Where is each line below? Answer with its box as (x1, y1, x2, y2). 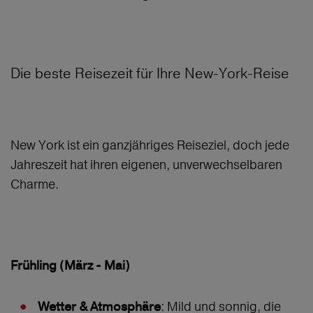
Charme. (10, 176, 59, 193)
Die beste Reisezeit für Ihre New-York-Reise (10, 64, 289, 82)
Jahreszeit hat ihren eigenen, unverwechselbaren (10, 156, 282, 173)
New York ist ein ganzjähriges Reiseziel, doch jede (10, 137, 289, 154)
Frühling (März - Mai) (10, 258, 130, 275)
